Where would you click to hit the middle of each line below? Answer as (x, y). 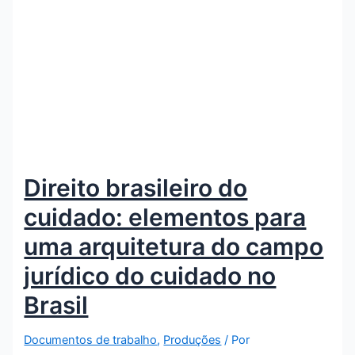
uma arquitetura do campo (174, 246)
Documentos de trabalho (91, 340)
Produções (193, 340)
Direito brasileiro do (136, 187)
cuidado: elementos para (165, 217)
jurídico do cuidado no (150, 275)
